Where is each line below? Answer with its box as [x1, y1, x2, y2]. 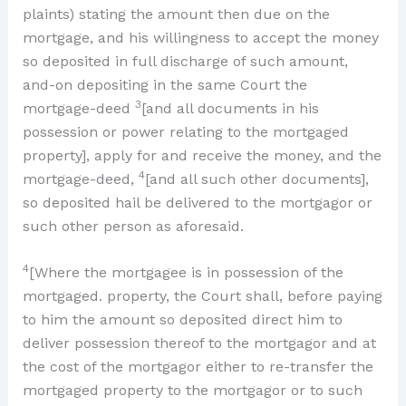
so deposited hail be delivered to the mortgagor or [22, 193, 372, 211]
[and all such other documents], [144, 169, 369, 188]
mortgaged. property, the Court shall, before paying [22, 287, 382, 305]
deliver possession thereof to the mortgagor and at [22, 334, 376, 353]
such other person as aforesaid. [22, 217, 244, 235]
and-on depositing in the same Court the [22, 75, 307, 93]
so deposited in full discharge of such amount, [22, 52, 348, 70]
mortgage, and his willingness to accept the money [22, 28, 379, 46]
